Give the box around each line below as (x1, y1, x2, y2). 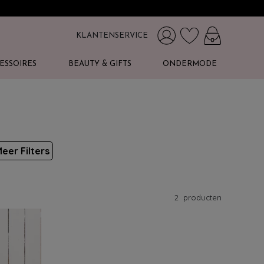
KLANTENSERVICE (76, 32, 148, 40)
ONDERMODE (162, 60, 217, 68)
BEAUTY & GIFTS (68, 60, 131, 68)
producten (181, 193, 222, 202)
